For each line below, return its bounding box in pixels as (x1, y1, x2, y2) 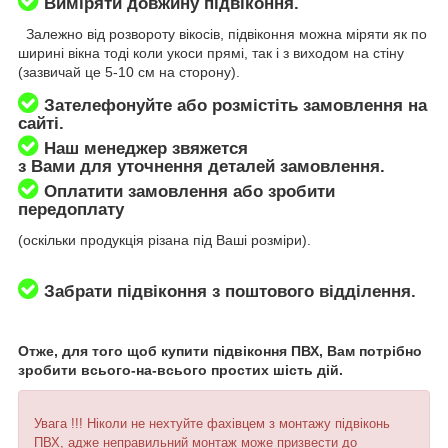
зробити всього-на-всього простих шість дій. (18, 362, 343, 379)
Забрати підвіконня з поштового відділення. (39, 281, 426, 301)
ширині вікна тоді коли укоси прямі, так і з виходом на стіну (18, 45, 404, 62)
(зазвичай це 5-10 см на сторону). (18, 64, 240, 81)
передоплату (18, 200, 129, 220)
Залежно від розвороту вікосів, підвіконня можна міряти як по (18, 26, 427, 43)
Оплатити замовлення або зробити (39, 182, 335, 202)
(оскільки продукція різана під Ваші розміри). (18, 231, 311, 248)
